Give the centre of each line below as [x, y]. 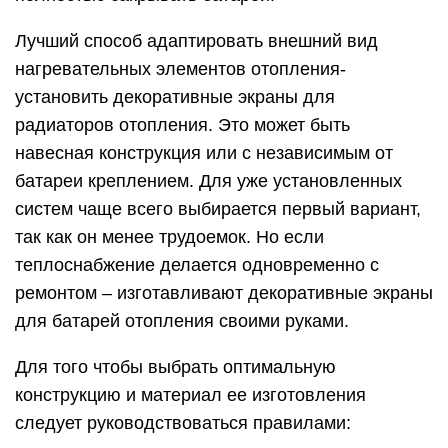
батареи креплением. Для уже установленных [208, 180]
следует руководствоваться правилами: [183, 422]
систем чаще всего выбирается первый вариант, [218, 208]
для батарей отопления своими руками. [182, 320]
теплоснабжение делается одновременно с [197, 264]
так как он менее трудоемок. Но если [169, 236]
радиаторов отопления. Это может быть [182, 124]
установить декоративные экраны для [175, 96]
